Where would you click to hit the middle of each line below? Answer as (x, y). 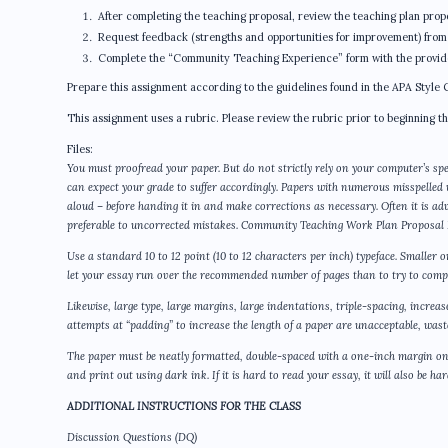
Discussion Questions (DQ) (132, 437)
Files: (80, 149)
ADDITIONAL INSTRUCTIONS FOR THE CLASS (184, 406)
